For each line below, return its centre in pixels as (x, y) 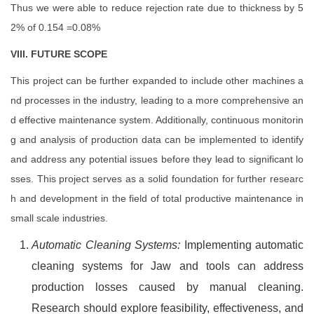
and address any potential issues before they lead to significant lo (157, 159)
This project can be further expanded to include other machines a (157, 81)
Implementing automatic (242, 245)
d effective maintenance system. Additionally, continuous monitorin (157, 120)
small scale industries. (59, 218)
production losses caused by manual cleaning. (168, 287)
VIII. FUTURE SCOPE (59, 54)
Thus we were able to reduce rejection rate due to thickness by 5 (157, 8)
